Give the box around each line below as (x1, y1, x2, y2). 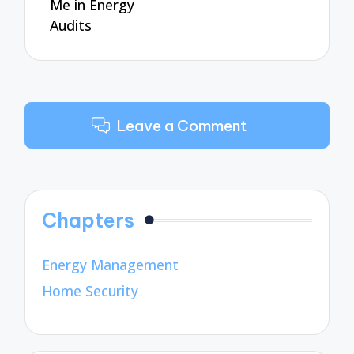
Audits (50, 15, 92, 35)
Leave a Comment (116, 115, 247, 135)
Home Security (42, 281, 139, 300)
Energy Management (42, 255, 179, 275)
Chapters (42, 208, 135, 234)
